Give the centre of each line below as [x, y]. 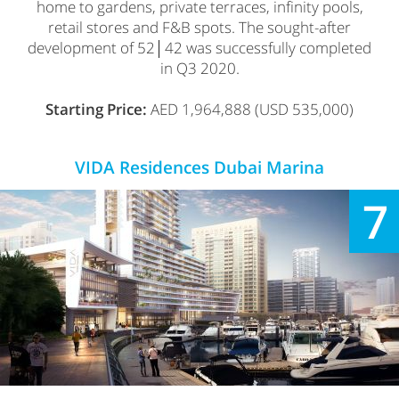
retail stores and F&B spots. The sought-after [199, 27]
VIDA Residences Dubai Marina [199, 167]
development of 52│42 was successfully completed [199, 47]
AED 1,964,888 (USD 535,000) [250, 109]
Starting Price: [96, 109]
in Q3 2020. [199, 68]
